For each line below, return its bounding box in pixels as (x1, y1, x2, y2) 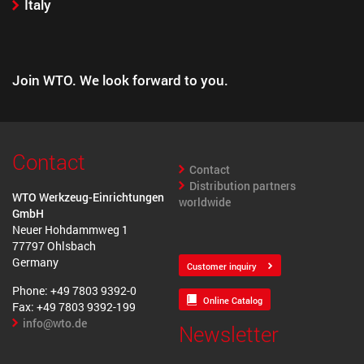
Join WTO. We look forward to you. (12, 70, 228, 89)
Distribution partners (188, 177, 296, 193)
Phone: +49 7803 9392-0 (12, 282, 136, 298)
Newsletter (178, 320, 279, 349)
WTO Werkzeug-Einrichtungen (12, 189, 164, 206)
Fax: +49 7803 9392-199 (12, 298, 136, 314)
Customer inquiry (186, 260, 257, 273)
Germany (12, 254, 58, 271)
